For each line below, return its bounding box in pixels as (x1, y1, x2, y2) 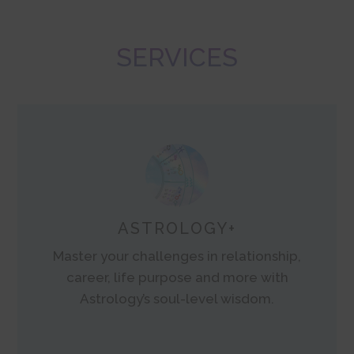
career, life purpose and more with (66, 269, 288, 285)
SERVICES (116, 43, 238, 72)
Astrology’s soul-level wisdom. (80, 291, 274, 307)
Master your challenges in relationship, (53, 248, 301, 264)
